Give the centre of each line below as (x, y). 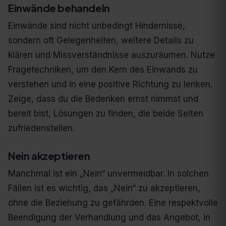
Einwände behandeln (59, 8)
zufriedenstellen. (41, 128)
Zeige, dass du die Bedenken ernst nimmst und (103, 99)
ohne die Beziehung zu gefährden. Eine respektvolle (113, 203)
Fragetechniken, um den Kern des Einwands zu (103, 70)
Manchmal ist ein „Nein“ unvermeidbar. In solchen (108, 174)
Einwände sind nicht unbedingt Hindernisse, (97, 26)
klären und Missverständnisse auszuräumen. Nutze (111, 55)
